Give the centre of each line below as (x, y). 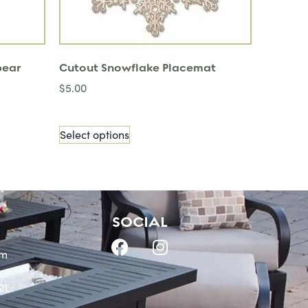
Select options (95, 134)
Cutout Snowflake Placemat (137, 67)
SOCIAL (140, 222)
